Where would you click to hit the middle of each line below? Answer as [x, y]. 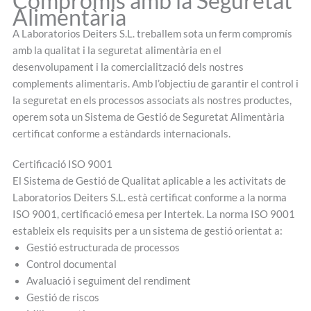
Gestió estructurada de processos [103, 247]
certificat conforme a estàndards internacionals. [121, 133]
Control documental [71, 264]
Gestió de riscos [62, 297]
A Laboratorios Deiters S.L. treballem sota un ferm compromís [152, 33]
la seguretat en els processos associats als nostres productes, [152, 100]
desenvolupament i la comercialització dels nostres [128, 67]
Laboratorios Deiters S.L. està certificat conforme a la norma [149, 197]
